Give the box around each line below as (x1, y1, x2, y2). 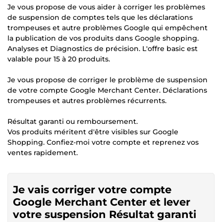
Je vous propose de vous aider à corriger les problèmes (7, 2, 205, 11)
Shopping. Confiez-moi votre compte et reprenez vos (7, 137, 199, 147)
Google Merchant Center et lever (13, 195, 190, 208)
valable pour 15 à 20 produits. (7, 54, 110, 63)
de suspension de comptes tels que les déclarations (7, 12, 193, 22)
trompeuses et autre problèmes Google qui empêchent (7, 23, 208, 32)
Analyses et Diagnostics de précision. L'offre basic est (7, 44, 198, 53)
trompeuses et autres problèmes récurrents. (7, 96, 166, 105)
